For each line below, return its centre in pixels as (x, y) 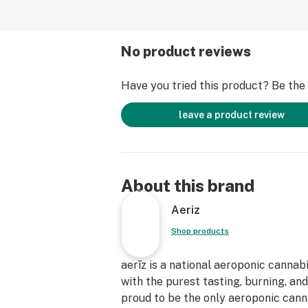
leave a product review (232, 115)
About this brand (188, 186)
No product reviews (186, 52)
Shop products (200, 231)
